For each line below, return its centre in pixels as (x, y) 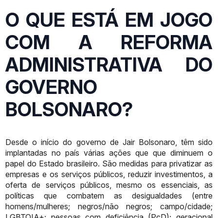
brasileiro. (83, 163)
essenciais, (180, 185)
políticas (20, 195)
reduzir (140, 174)
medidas (134, 163)
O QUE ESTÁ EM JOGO (109, 20)
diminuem (187, 153)
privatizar (186, 163)
